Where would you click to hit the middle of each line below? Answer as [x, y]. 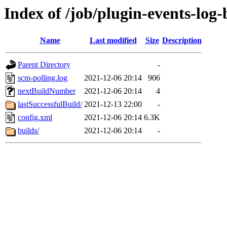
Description [182, 41]
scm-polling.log [43, 78]
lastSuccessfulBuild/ [50, 104]
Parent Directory [44, 65]
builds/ [28, 131]
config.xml [35, 118]
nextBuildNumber [47, 91]
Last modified [113, 41]
